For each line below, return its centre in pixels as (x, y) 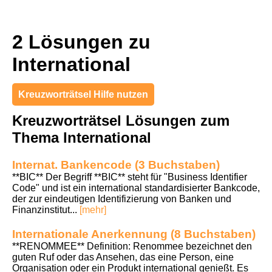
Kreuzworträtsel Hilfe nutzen (83, 94)
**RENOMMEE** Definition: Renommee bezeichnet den (132, 246)
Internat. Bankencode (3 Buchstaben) (116, 165)
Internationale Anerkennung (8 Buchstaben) (134, 234)
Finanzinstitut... (46, 209)
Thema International (82, 137)
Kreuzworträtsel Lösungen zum (121, 120)
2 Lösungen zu (81, 42)
